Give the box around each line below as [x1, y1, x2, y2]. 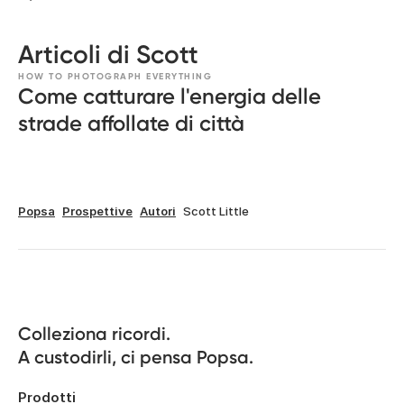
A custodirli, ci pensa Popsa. [18, 346, 253, 368]
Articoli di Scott [18, 40, 198, 69]
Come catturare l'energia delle [18, 83, 321, 109]
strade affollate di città [18, 110, 244, 136]
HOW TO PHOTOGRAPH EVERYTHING [18, 71, 212, 82]
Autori [140, 204, 176, 218]
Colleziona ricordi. [18, 323, 170, 344]
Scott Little [183, 204, 249, 218]
